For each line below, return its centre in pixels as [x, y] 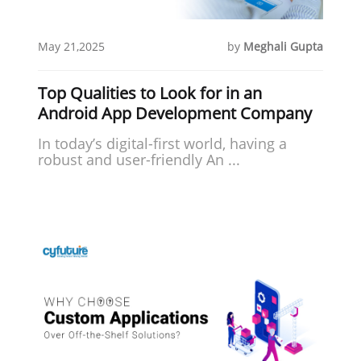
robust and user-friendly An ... [139, 159]
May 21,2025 [72, 46]
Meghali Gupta [283, 46]
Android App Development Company [175, 113]
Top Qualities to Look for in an [150, 93]
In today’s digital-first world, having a [163, 143]
